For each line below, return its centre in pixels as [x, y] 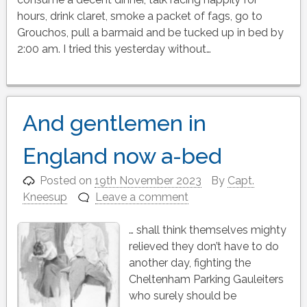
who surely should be [182, 295]
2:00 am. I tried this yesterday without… [114, 49]
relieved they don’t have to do [204, 246]
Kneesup [45, 197]
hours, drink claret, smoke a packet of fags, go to [139, 16]
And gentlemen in [114, 123]
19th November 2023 [148, 180]
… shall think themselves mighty [207, 230]
